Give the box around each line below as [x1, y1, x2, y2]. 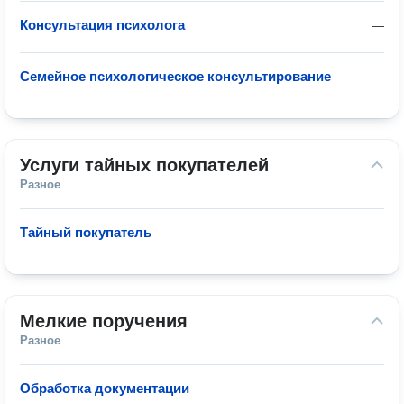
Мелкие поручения [20, 311, 188, 331]
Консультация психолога [20, 17, 185, 32]
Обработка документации [20, 381, 189, 396]
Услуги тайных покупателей [20, 155, 269, 175]
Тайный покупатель [20, 225, 151, 240]
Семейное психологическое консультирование [20, 69, 331, 84]
